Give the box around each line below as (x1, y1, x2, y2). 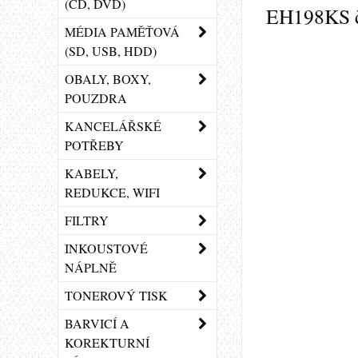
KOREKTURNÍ (65, 334, 149, 351)
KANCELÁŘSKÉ (65, 117, 161, 134)
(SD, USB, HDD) (65, 42, 157, 59)
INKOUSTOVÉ (65, 240, 148, 257)
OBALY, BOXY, (65, 70, 151, 87)
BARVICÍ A (65, 315, 129, 332)
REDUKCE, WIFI (65, 184, 160, 201)
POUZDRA (65, 89, 127, 106)
